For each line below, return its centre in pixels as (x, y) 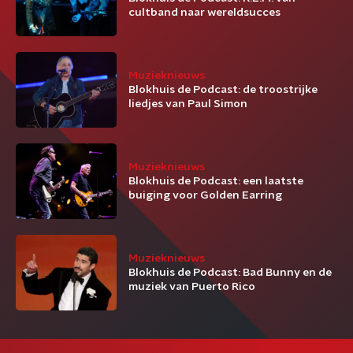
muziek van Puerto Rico (192, 287)
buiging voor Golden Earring (205, 195)
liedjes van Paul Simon (188, 104)
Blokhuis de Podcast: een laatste (216, 181)
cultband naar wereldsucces (204, 13)
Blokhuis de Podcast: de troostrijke (223, 90)
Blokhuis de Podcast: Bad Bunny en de (230, 273)
